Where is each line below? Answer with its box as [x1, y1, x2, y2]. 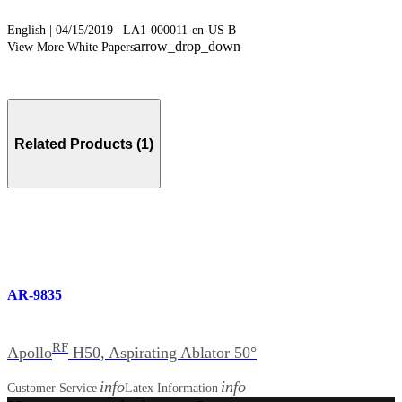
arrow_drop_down [135, 39, 240, 55]
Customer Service [7, 380, 97, 395]
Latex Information [125, 380, 218, 395]
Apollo [7, 343, 52, 362]
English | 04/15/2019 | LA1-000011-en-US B [7, 23, 236, 38]
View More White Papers [7, 40, 135, 55]
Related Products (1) [14, 135, 153, 152]
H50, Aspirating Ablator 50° [68, 343, 257, 362]
